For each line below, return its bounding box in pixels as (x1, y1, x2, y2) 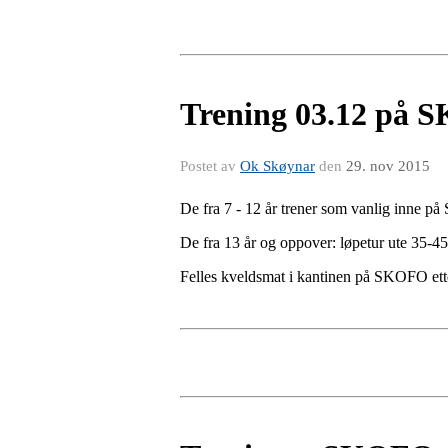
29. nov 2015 (346, 157, 430, 174)
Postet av (180, 157, 240, 174)
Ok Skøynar (240, 157, 315, 174)
